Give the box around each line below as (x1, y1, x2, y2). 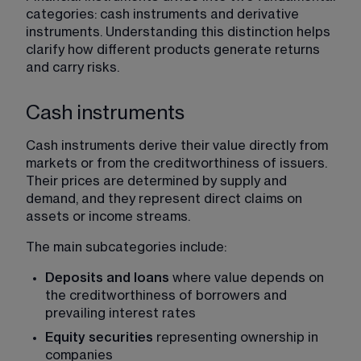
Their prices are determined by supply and (26, 174, 290, 188)
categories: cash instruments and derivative (26, 7, 302, 21)
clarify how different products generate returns (26, 43, 323, 56)
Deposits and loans (45, 271, 169, 284)
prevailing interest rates (45, 306, 196, 320)
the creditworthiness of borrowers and (45, 288, 290, 302)
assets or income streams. (26, 210, 190, 223)
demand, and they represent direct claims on (26, 192, 305, 205)
